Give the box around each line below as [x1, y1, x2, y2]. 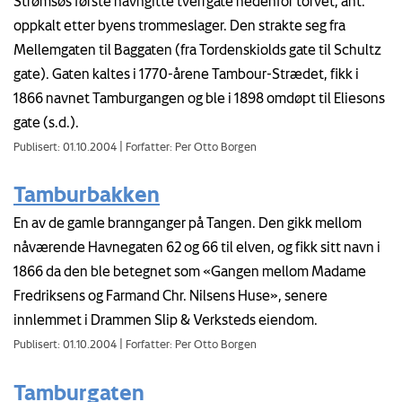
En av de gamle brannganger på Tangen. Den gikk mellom [13, 214, 362, 231]
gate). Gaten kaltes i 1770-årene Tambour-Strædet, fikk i [13, 65, 359, 82]
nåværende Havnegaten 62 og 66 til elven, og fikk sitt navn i [13, 238, 380, 255]
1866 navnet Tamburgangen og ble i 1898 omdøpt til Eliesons [13, 89, 385, 106]
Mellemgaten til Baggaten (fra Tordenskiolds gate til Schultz [13, 40, 381, 57]
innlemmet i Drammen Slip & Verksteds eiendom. [13, 310, 318, 328]
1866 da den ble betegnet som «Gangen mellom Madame [13, 262, 366, 279]
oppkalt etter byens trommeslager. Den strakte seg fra [13, 16, 345, 33]
